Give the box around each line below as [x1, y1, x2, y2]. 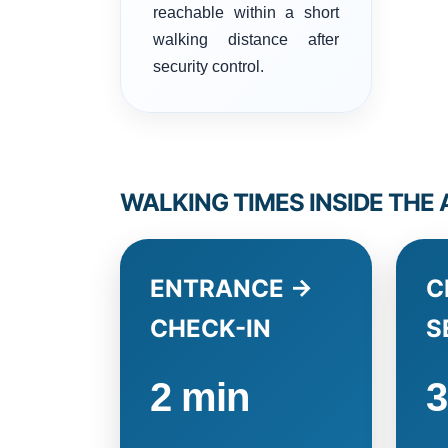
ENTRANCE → [150, 273, 313, 303]
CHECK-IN [150, 313, 271, 343]
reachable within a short [153, 3, 339, 21]
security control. [153, 57, 264, 75]
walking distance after [153, 30, 339, 48]
